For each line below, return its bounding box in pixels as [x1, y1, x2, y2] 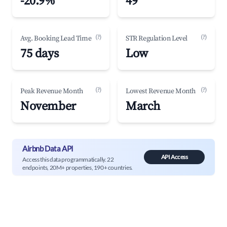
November [20, 99, 76, 114]
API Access [161, 153, 188, 161]
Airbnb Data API [22, 143, 73, 153]
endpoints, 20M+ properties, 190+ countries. [22, 163, 133, 171]
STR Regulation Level [126, 34, 187, 43]
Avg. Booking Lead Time [20, 34, 92, 43]
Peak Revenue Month [20, 87, 83, 96]
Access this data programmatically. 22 [22, 155, 114, 163]
